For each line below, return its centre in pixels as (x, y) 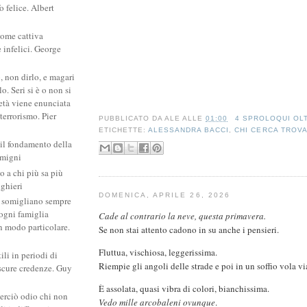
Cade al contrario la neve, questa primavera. (182, 216)
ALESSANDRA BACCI (189, 130)
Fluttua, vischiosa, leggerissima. (158, 252)
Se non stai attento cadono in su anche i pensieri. (189, 229)
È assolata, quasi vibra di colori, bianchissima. (184, 288)
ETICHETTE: (124, 130)
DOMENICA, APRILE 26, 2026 (164, 195)
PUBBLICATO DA (132, 119)
